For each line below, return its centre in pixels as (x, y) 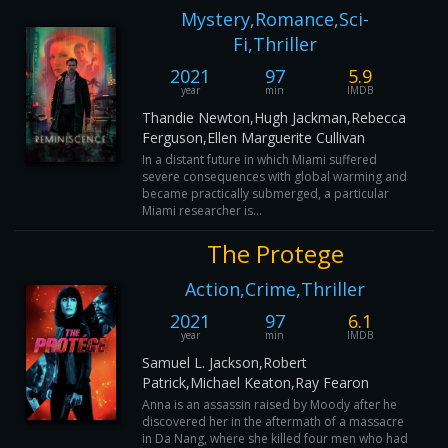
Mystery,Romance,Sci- (275, 19)
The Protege (275, 253)
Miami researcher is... (202, 210)
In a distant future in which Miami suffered (259, 159)
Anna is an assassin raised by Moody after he (269, 404)
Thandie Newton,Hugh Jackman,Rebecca (274, 117)
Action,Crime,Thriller (275, 289)
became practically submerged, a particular (265, 193)
